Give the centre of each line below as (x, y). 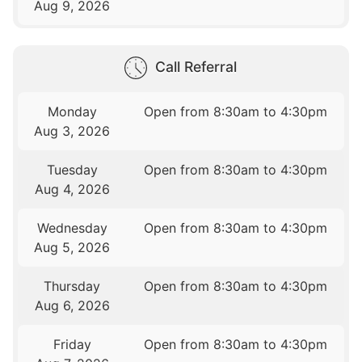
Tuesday (72, 170)
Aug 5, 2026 (72, 248)
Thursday (72, 286)
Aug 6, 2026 (72, 306)
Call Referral (196, 67)
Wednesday (72, 228)
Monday (72, 112)
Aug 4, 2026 (72, 189)
